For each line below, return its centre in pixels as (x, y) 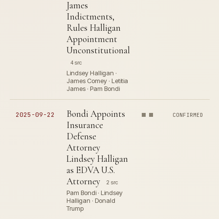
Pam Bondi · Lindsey (95, 193)
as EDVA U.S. (91, 170)
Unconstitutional (98, 50)
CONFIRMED (188, 115)
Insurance (85, 125)
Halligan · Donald (91, 200)
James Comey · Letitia (97, 81)
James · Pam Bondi (93, 88)
